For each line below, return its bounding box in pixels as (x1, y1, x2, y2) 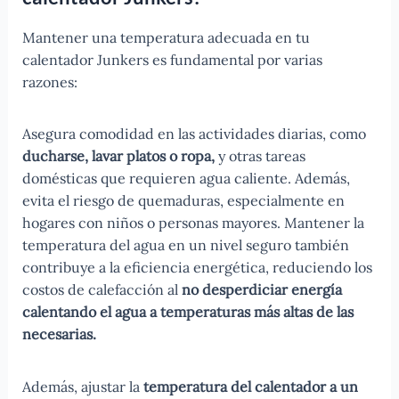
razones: (21, 72, 77, 91)
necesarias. (21, 325, 96, 344)
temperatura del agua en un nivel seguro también (21, 236, 349, 255)
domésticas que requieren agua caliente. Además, (21, 169, 350, 188)
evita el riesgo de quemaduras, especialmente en (21, 191, 345, 210)
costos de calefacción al (21, 281, 182, 299)
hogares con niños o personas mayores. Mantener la (21, 214, 364, 232)
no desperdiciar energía (181, 281, 342, 299)
